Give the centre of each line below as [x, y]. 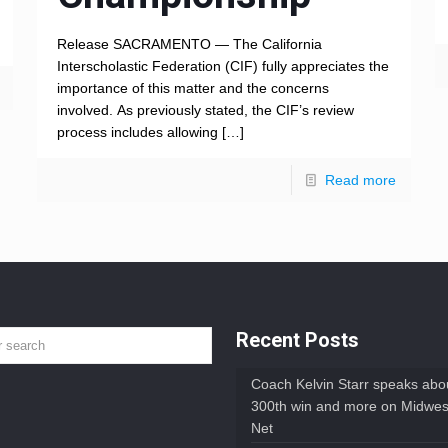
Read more [361, 180]
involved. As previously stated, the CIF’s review [205, 110]
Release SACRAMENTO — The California [189, 44]
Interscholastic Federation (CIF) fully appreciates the [222, 66]
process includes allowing [137, 132]
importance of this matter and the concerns [192, 88]
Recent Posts [298, 340]
